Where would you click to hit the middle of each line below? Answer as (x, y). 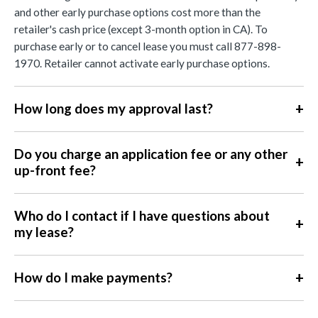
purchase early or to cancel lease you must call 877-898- (148, 46)
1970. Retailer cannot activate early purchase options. (142, 63)
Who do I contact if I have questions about (142, 215)
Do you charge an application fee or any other (151, 154)
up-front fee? (55, 170)
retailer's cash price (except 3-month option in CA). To (141, 29)
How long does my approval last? (114, 108)
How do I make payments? (93, 277)
